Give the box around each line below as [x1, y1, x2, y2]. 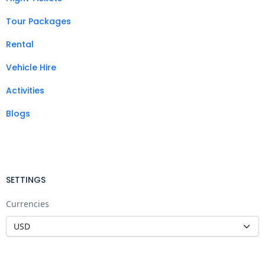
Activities [6, 84, 44, 96]
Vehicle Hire [6, 61, 56, 73]
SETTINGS [6, 173, 46, 186]
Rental [6, 38, 34, 50]
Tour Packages [6, 15, 71, 27]
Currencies [6, 198, 49, 209]
